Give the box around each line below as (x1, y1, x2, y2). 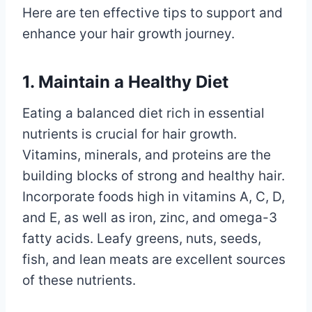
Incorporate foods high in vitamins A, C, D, (22, 188, 285, 205)
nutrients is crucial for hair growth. (22, 125, 237, 142)
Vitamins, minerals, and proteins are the (22, 146, 271, 163)
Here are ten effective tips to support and (22, 4, 283, 21)
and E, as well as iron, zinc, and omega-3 (22, 209, 277, 226)
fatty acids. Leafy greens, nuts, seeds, (22, 230, 261, 247)
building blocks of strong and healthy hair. (22, 167, 285, 184)
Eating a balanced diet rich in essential (22, 104, 265, 121)
